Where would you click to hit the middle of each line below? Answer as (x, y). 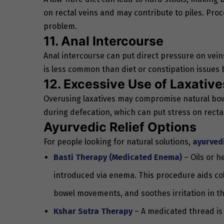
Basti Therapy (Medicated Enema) (118, 157)
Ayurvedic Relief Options (120, 127)
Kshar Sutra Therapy (93, 211)
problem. (60, 26)
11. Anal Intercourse (103, 41)
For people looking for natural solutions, (118, 141)
